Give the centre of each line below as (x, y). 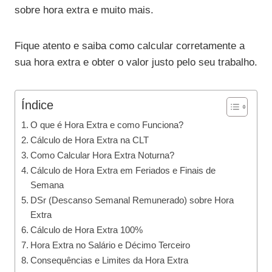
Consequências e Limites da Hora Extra (110, 260)
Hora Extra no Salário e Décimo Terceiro (110, 245)
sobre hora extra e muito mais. (84, 10)
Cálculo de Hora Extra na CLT (90, 140)
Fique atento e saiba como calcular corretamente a (130, 46)
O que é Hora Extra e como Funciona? (107, 125)
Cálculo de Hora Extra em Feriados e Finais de (123, 171)
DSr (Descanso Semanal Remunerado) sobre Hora (132, 200)
